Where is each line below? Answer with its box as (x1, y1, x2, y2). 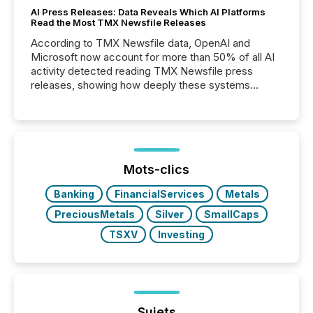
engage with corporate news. (31, 92, 171, 106)
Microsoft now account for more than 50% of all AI (31, 50, 275, 64)
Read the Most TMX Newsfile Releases (31, 17, 206, 29)
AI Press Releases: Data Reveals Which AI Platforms (31, 6, 265, 18)
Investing (157, 228, 205, 241)
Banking (53, 188, 94, 201)
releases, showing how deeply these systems (31, 78, 250, 92)
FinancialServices (114, 188, 205, 201)
